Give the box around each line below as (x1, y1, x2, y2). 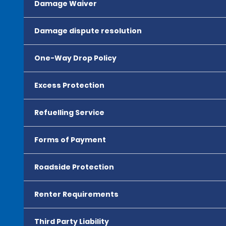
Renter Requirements (34, 189, 119, 199)
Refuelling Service (34, 107, 104, 118)
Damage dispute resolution (34, 26, 142, 36)
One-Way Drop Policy (34, 53, 117, 63)
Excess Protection (34, 80, 104, 90)
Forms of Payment (34, 135, 106, 145)
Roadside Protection (34, 162, 114, 172)
